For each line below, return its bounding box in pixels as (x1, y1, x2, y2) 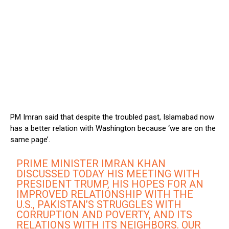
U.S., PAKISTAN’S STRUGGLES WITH (16, 198, 182, 211)
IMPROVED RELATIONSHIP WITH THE (16, 188, 194, 201)
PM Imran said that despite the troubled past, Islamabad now (10, 112, 214, 122)
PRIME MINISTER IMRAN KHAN (16, 157, 166, 170)
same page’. (10, 135, 50, 145)
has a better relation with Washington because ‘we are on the (10, 124, 216, 133)
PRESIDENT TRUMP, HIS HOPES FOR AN (16, 178, 204, 191)
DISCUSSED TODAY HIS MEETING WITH (16, 168, 200, 180)
